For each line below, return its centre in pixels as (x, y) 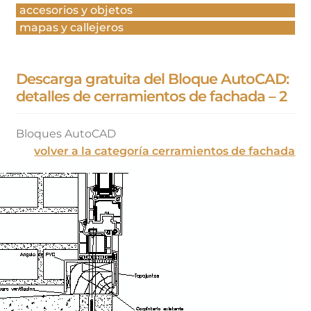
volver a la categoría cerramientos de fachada (165, 151)
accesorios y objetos (76, 10)
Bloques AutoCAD (66, 133)
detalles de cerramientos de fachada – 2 (151, 96)
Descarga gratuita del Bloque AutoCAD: (152, 79)
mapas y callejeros (71, 27)
